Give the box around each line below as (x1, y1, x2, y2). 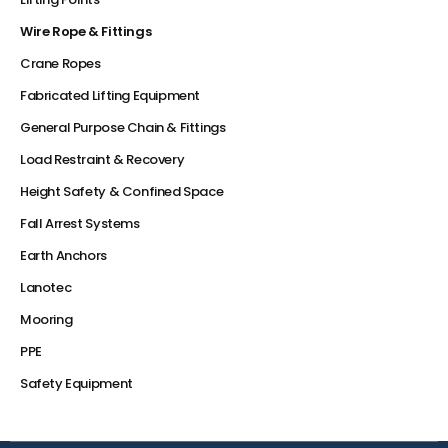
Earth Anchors (20, 245, 107, 265)
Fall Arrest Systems (20, 213, 140, 233)
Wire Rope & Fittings (20, 21, 152, 41)
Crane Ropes (20, 53, 101, 73)
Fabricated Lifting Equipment (20, 85, 201, 105)
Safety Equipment (20, 373, 133, 393)
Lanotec (20, 277, 72, 297)
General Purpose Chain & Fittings (20, 117, 226, 137)
